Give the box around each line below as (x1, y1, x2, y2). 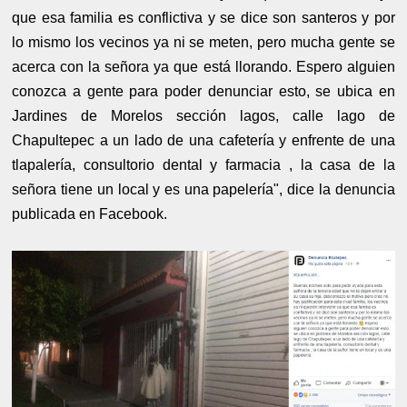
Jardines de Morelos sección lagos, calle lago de (12, 107, 395, 124)
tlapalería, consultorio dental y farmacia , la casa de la (12, 156, 395, 173)
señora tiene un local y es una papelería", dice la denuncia (12, 181, 395, 197)
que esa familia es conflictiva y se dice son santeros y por (12, 9, 395, 25)
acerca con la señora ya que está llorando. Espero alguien (12, 58, 395, 74)
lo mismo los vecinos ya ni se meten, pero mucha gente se (12, 34, 395, 50)
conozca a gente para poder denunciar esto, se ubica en (12, 83, 395, 99)
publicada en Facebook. (12, 205, 168, 222)
